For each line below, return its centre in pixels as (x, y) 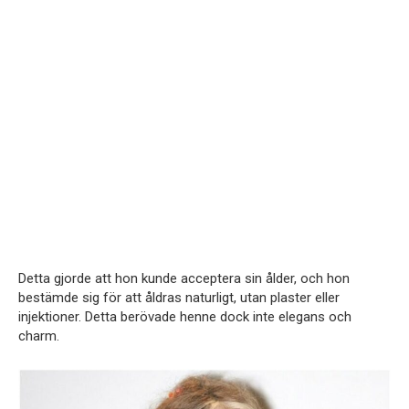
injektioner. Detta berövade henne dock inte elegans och (185, 316)
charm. (39, 336)
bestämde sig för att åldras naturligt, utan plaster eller (179, 297)
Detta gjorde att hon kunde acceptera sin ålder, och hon (184, 278)
